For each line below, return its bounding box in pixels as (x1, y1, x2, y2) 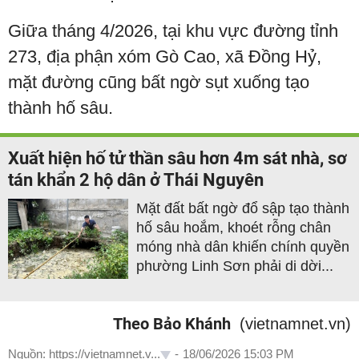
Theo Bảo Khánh (113, 313, 231, 333)
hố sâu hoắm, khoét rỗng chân (136, 219, 331, 236)
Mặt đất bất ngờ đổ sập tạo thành (136, 200, 349, 216)
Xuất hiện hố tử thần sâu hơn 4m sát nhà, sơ (8, 147, 347, 168)
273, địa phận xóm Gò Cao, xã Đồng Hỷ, (8, 46, 321, 67)
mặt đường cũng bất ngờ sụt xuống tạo (8, 71, 309, 92)
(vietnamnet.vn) (240, 314, 351, 333)
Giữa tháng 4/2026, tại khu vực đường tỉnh (8, 20, 338, 41)
